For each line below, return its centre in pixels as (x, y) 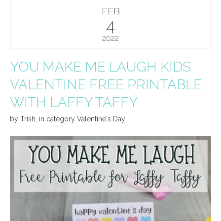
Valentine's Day (101, 119)
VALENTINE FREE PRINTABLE (106, 84)
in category (58, 119)
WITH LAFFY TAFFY (74, 102)
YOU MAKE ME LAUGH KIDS (100, 67)
